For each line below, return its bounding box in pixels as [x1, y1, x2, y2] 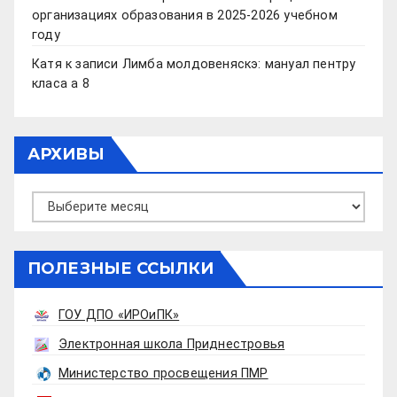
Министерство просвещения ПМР [58, 365, 269, 381]
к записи [61, 56, 122, 72]
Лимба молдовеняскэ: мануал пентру [121, 56, 356, 72]
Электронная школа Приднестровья [58, 336, 285, 352]
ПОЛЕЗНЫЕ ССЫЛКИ [27, 258, 214, 278]
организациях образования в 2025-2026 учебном [32, 7, 338, 23]
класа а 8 [32, 75, 90, 91]
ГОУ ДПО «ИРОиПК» [58, 307, 180, 323]
